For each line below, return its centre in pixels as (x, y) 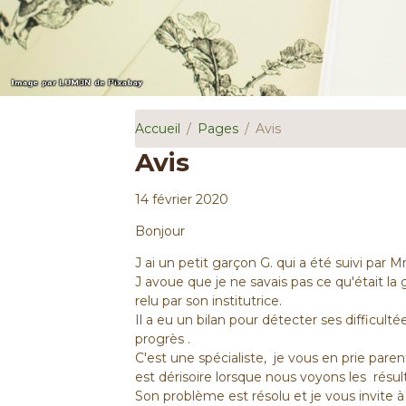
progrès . (163, 339)
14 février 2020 (182, 199)
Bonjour (162, 231)
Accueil (158, 128)
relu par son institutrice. (211, 301)
